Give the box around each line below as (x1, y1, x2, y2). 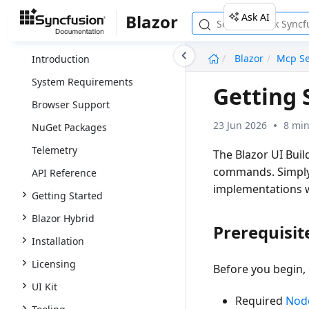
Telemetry (32, 143, 77, 157)
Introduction (32, 52, 90, 66)
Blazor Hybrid (32, 212, 94, 225)
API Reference (32, 166, 97, 179)
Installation (32, 235, 84, 248)
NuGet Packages (32, 121, 107, 134)
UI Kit (32, 280, 57, 293)
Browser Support (32, 98, 110, 111)
